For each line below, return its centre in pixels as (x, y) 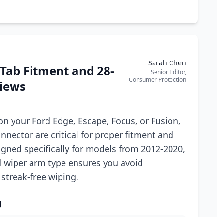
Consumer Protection (157, 80)
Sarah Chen (167, 63)
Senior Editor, (168, 72)
